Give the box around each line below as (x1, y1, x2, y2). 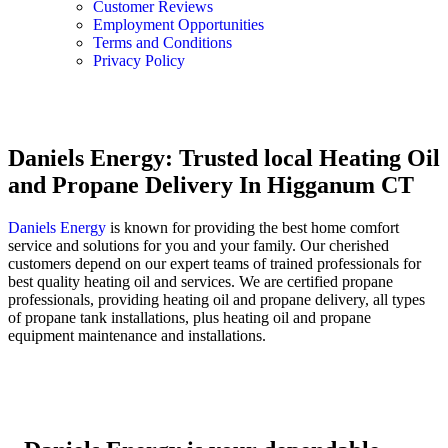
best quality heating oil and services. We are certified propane (8, 273, 393, 291)
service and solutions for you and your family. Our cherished (8, 237, 389, 255)
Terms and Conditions (93, 33, 232, 51)
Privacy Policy (93, 51, 185, 69)
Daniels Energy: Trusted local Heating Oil (8, 145, 440, 172)
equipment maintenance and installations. (8, 327, 266, 345)
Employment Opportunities (93, 15, 264, 33)
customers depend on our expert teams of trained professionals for (8, 255, 421, 273)
